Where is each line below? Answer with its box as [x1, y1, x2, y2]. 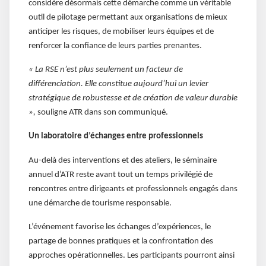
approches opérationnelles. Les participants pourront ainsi [28, 251, 235, 261]
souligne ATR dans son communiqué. [36, 108, 168, 118]
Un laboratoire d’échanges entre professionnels [28, 132, 203, 141]
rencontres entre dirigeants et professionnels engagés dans [28, 184, 237, 194]
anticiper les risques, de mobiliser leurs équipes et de [28, 27, 214, 36]
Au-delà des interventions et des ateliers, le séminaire [28, 156, 217, 165]
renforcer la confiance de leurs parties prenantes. [28, 41, 202, 50]
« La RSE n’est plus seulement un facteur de [28, 65, 183, 75]
